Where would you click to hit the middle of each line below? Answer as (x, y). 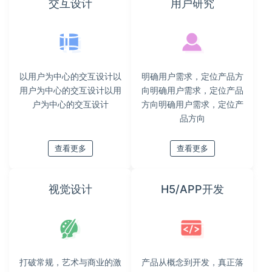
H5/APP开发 (192, 189)
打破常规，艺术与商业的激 (70, 262)
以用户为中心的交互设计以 (70, 76)
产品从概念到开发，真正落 (192, 262)
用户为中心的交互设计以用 (70, 90)
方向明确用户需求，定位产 (192, 104)
